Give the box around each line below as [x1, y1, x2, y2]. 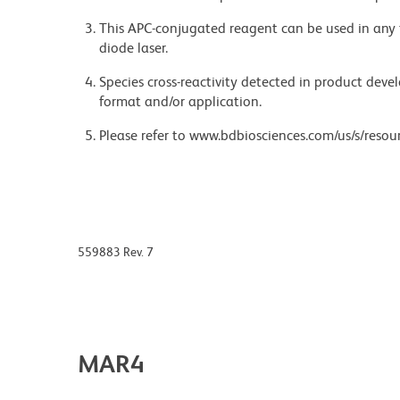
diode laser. [99, 39, 168, 57]
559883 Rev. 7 [78, 245, 154, 260]
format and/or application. [99, 93, 262, 111]
